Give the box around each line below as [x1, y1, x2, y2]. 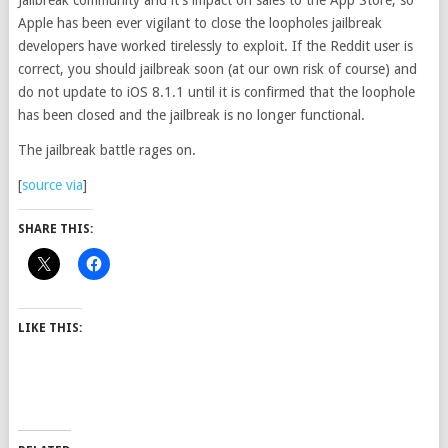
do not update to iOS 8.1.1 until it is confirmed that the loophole [17, 84, 415, 100]
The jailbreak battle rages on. [17, 142, 196, 158]
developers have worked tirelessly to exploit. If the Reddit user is [17, 38, 413, 54]
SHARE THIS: [17, 222, 93, 236]
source [21, 177, 62, 193]
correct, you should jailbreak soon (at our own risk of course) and [17, 61, 417, 77]
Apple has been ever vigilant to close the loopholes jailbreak [17, 15, 382, 31]
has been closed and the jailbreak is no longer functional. [17, 107, 365, 123]
